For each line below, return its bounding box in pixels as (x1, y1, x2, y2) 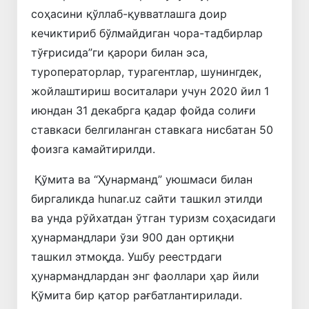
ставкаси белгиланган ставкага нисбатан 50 (31, 122, 273, 137)
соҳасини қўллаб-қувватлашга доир (31, 6, 227, 21)
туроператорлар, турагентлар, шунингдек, (31, 64, 261, 79)
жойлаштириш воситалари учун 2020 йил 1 (31, 83, 269, 98)
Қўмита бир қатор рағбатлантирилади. (31, 288, 242, 302)
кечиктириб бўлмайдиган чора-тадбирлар (31, 26, 263, 40)
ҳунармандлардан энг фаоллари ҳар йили (31, 268, 259, 283)
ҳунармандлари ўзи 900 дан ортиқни (31, 230, 235, 244)
